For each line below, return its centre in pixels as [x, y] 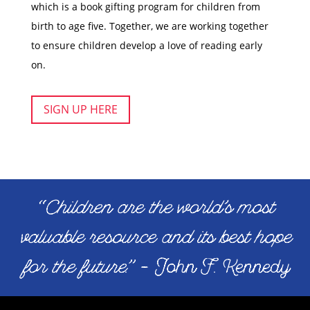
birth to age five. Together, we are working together [149, 26]
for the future [73, 267]
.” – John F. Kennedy [207, 267]
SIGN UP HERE [80, 110]
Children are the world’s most [159, 207]
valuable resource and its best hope [155, 237]
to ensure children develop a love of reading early [146, 46]
